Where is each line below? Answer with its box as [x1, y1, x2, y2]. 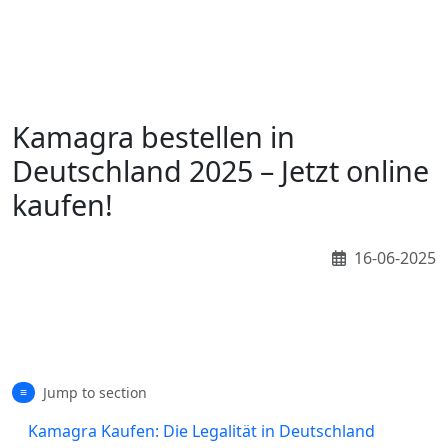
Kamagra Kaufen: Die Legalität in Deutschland [28, 420, 375, 442]
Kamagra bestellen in [12, 117, 295, 156]
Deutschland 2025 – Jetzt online [12, 151, 429, 190]
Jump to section [42, 383, 147, 402]
